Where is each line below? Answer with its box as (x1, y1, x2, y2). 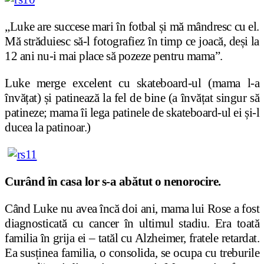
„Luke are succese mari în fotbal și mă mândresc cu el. (5, 19, 259, 34)
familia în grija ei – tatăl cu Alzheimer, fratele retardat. (5, 231, 259, 246)
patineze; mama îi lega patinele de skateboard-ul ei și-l (5, 105, 259, 120)
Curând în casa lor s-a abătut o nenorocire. (5, 174, 221, 189)
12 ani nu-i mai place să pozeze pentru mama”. (5, 49, 223, 64)
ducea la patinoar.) (5, 120, 91, 135)
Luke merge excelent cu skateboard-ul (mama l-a (5, 76, 259, 91)
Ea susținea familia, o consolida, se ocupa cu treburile (5, 246, 259, 260)
